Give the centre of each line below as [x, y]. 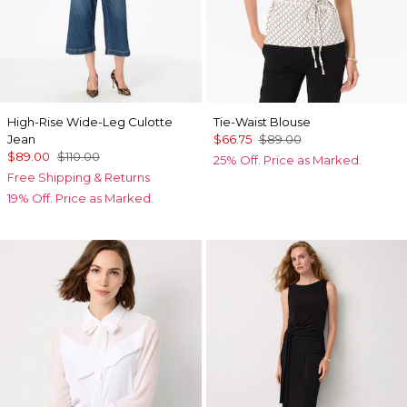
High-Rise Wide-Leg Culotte [90, 121]
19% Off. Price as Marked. [80, 198]
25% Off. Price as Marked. [287, 159]
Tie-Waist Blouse [262, 121]
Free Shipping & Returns [79, 177]
